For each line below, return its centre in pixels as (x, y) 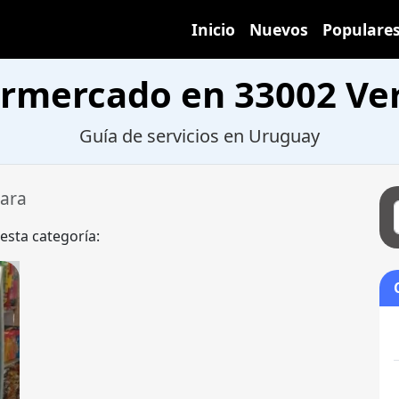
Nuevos (279, 30)
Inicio (213, 30)
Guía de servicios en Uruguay (199, 136)
